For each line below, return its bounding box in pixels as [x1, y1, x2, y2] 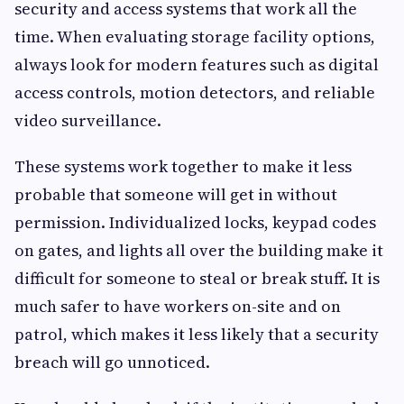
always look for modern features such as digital [14, 53, 379, 76]
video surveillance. [14, 109, 165, 132]
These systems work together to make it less [14, 155, 352, 178]
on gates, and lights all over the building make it [14, 239, 383, 262]
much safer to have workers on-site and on [14, 295, 341, 317]
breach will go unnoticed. [14, 351, 214, 373]
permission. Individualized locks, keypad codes [14, 211, 376, 234]
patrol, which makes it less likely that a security [14, 323, 379, 345]
